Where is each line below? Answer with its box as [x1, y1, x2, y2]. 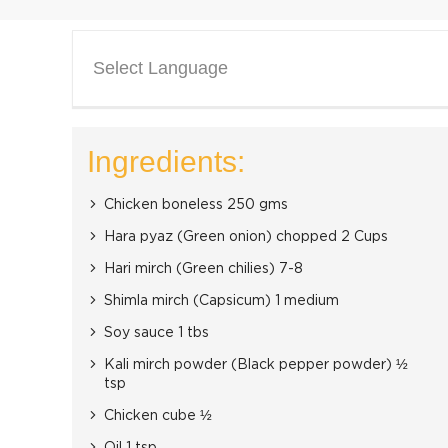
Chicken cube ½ [104, 409, 212, 423]
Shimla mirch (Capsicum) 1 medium [104, 294, 339, 308]
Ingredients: [87, 145, 245, 178]
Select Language [93, 58, 228, 78]
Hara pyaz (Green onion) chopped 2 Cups [104, 230, 388, 244]
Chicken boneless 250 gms [104, 198, 288, 212]
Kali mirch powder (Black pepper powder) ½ [104, 358, 408, 372]
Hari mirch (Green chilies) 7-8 [104, 262, 303, 276]
